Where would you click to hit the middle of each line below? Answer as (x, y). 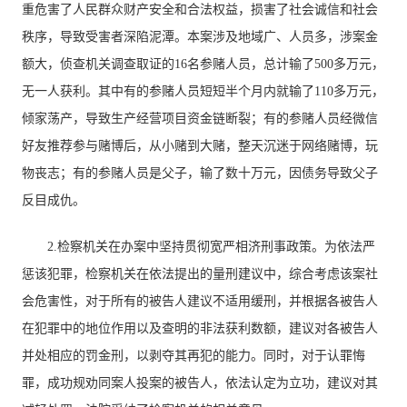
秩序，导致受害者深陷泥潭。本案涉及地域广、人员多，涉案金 (200, 37)
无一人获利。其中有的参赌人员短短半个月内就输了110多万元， (203, 91)
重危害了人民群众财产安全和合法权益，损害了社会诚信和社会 (200, 10)
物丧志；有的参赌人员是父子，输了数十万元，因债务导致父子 (200, 173)
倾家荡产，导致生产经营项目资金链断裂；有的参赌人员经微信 (200, 119)
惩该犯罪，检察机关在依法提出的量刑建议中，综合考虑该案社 (200, 274)
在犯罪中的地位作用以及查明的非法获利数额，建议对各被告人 (200, 328)
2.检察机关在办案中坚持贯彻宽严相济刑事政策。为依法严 (212, 247)
